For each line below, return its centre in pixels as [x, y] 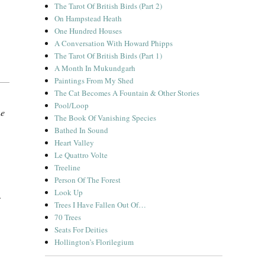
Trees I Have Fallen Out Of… [101, 205]
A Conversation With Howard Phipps [114, 43]
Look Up [69, 192]
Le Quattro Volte [81, 155]
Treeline [68, 167]
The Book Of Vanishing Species [106, 118]
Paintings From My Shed [94, 80]
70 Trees [68, 217]
